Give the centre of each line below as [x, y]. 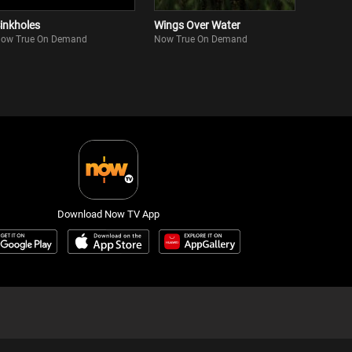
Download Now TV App [108, 214]
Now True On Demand [201, 39]
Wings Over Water [197, 25]
